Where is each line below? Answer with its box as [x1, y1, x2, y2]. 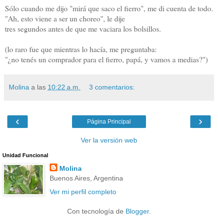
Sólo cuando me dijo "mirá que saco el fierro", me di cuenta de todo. [5, 3, 213, 14]
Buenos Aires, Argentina [49, 174, 123, 182]
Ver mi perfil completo [49, 187, 116, 196]
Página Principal [87, 118, 131, 126]
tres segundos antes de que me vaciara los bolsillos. [5, 23, 161, 34]
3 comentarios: [89, 83, 135, 91]
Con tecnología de [67, 207, 126, 215]
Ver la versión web [81, 136, 137, 145]
